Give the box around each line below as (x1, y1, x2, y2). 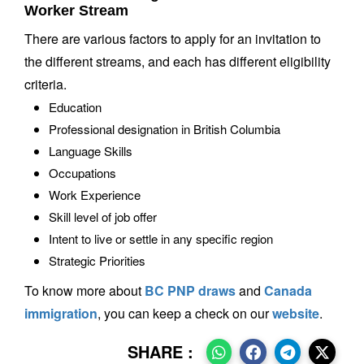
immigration (24, 303, 97, 323)
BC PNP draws (145, 280, 236, 300)
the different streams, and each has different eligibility (24, 51, 331, 71)
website (272, 303, 319, 323)
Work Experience (49, 185, 141, 203)
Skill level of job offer (49, 207, 157, 225)
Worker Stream (24, 2, 128, 19)
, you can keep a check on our (97, 303, 272, 323)
